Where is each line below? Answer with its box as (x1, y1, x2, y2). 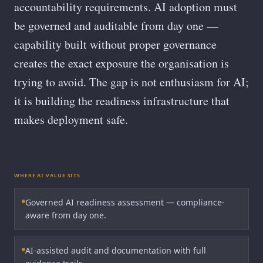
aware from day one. (25, 210, 106, 221)
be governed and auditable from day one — (14, 18, 218, 33)
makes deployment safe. (14, 112, 128, 127)
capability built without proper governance (14, 36, 217, 52)
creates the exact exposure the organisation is (14, 55, 229, 71)
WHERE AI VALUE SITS (14, 171, 81, 179)
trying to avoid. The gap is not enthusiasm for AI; (14, 74, 249, 90)
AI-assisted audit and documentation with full (25, 245, 206, 256)
